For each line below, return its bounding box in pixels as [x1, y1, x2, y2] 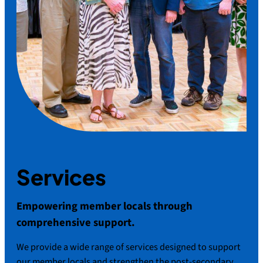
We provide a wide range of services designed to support [16, 240, 241, 255]
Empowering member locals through [16, 198, 193, 214]
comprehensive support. [16, 214, 135, 230]
